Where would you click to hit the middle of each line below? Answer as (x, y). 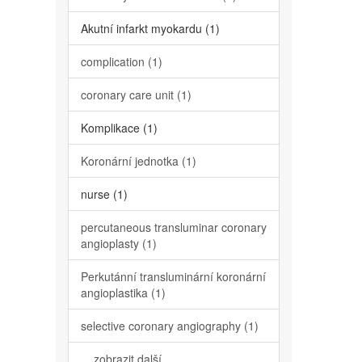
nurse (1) (104, 194)
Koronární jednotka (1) (138, 161)
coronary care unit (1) (136, 95)
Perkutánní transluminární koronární (173, 276)
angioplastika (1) (123, 293)
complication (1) (121, 61)
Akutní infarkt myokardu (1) (150, 28)
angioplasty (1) (118, 243)
